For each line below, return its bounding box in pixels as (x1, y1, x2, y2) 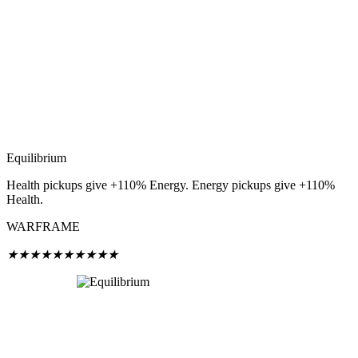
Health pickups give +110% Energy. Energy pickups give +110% (6, 178, 335, 193)
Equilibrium (6, 151, 66, 165)
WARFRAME (6, 220, 80, 234)
